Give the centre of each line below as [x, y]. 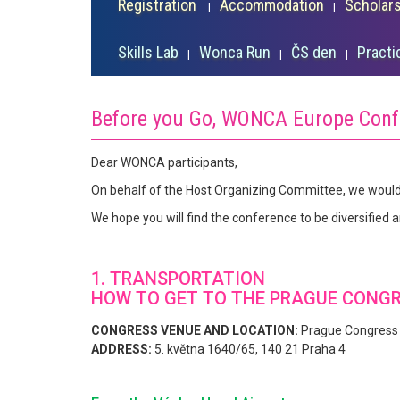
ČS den [314, 52]
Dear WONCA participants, [164, 162]
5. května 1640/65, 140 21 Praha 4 [249, 349]
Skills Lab [148, 52]
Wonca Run [235, 52]
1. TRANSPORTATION [178, 279]
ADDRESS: [121, 349]
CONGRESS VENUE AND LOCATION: [195, 330]
